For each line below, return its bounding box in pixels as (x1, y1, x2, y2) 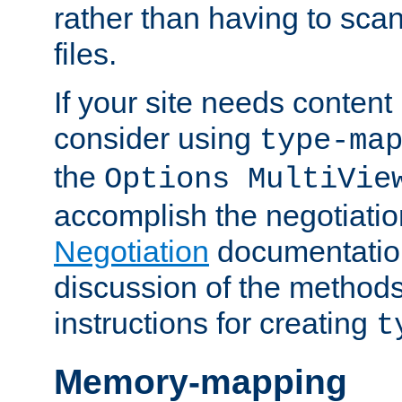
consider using (54, 120, 259, 155)
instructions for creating (54, 305, 376, 340)
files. (54, 36, 117, 71)
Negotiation (54, 233, 209, 268)
